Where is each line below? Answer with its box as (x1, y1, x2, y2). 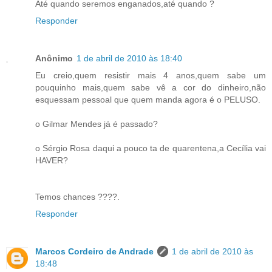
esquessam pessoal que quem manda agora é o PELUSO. (35, 94, 260, 104)
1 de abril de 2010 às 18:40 (76, 53, 182, 63)
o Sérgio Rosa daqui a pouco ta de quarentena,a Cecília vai (35, 143, 266, 153)
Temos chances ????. (35, 191, 120, 202)
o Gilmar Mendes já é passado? (35, 118, 158, 129)
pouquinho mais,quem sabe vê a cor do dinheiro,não (35, 82, 266, 92)
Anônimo (35, 53, 73, 63)
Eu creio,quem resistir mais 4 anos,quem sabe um (35, 70, 266, 80)
